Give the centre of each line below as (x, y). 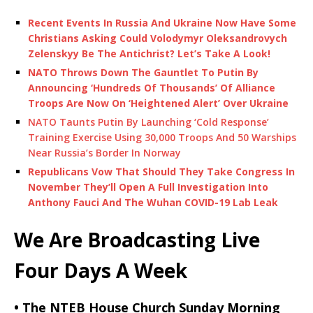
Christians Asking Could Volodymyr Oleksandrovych (158, 38)
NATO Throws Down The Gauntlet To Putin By (143, 72)
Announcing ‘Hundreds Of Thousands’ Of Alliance (152, 87)
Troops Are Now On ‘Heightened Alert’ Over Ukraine (158, 103)
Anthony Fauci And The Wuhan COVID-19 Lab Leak (153, 202)
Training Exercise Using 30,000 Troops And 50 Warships (162, 137)
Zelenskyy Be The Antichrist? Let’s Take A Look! (149, 53)
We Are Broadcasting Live (137, 239)
